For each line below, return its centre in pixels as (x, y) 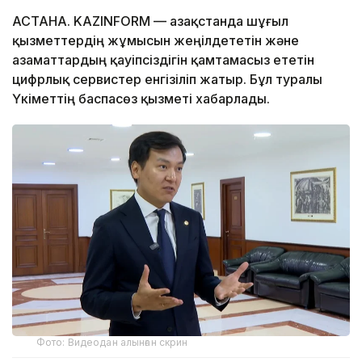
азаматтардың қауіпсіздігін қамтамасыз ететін (163, 60)
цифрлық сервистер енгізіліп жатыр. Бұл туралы (167, 80)
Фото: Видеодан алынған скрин (112, 342)
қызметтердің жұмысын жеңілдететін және (156, 41)
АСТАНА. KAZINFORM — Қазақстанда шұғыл (150, 21)
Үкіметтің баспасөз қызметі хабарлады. (143, 99)
